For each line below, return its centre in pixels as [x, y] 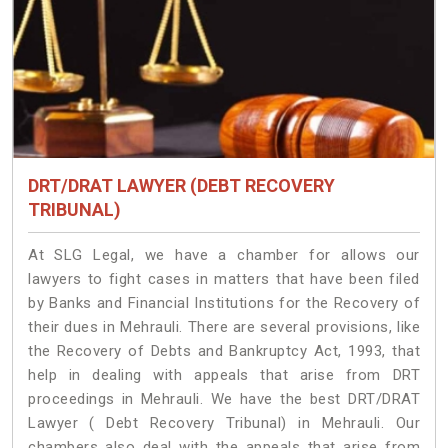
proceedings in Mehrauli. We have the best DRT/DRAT [224, 399]
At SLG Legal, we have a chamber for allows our [224, 255]
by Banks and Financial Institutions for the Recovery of [224, 303]
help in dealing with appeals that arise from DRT [224, 375]
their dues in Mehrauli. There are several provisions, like [224, 327]
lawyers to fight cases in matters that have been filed [224, 279]
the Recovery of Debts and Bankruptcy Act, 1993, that [224, 351]
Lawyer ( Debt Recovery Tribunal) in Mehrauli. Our [224, 423]
